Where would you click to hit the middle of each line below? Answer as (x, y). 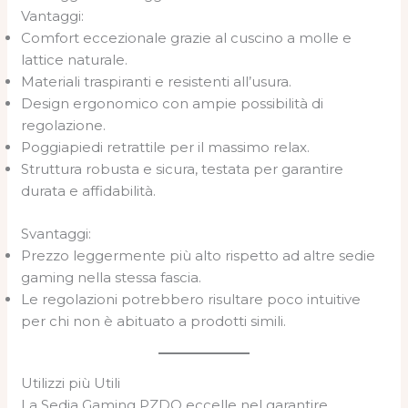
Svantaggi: (56, 233)
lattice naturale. (75, 60)
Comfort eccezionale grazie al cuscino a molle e (187, 38)
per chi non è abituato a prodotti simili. (154, 321)
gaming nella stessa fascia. (112, 277)
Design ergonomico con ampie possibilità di (173, 103)
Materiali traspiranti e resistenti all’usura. (157, 82)
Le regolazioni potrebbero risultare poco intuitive (191, 299)
